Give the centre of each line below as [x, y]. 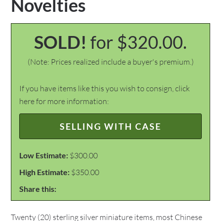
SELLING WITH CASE [110, 126]
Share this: [38, 189]
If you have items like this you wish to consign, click [105, 88]
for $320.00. [139, 42]
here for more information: [64, 101]
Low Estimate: [44, 155]
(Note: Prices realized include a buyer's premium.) [110, 62]
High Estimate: [45, 172]
